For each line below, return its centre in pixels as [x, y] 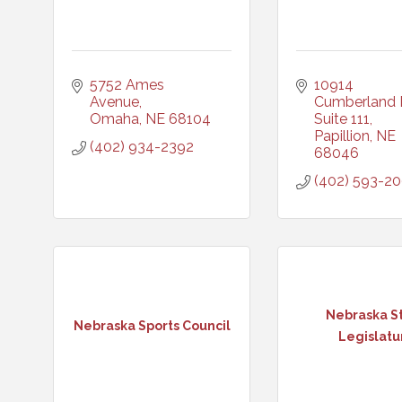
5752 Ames [127, 85]
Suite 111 [342, 119]
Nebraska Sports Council [152, 325]
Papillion [342, 136]
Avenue [114, 102]
